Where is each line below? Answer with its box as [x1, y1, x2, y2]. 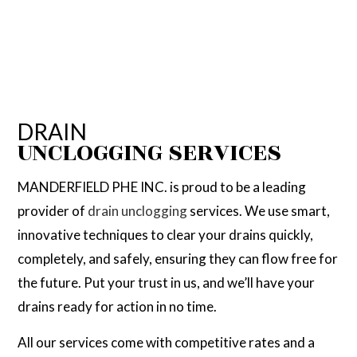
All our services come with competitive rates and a [18, 334, 316, 351]
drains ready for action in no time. [18, 298, 218, 316]
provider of [18, 202, 88, 220]
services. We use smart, [187, 202, 331, 220]
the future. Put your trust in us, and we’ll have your [18, 274, 316, 292]
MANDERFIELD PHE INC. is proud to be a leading [18, 178, 307, 196]
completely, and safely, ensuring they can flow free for [18, 250, 339, 268]
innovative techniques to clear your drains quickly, [18, 226, 314, 244]
